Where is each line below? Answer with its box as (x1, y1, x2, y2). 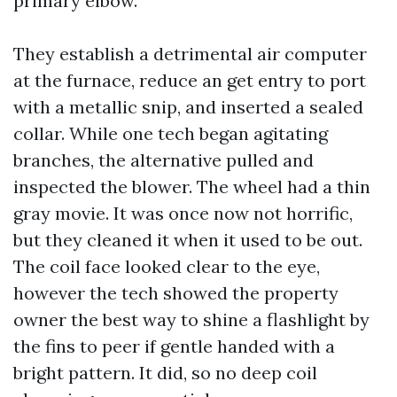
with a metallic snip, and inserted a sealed (13, 96, 363, 118)
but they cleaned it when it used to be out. (13, 229, 362, 251)
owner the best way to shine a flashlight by (13, 308, 370, 331)
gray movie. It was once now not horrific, (13, 202, 353, 224)
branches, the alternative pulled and (13, 149, 314, 171)
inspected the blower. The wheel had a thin (13, 175, 370, 198)
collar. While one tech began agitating (13, 122, 328, 144)
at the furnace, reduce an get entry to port (13, 69, 366, 91)
